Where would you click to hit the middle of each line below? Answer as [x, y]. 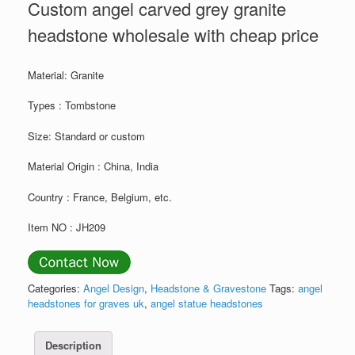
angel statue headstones [207, 303]
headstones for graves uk [86, 303]
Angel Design [114, 288]
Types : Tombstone [72, 105]
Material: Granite [66, 74]
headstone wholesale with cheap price [173, 35]
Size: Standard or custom [86, 136]
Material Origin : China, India [93, 166]
